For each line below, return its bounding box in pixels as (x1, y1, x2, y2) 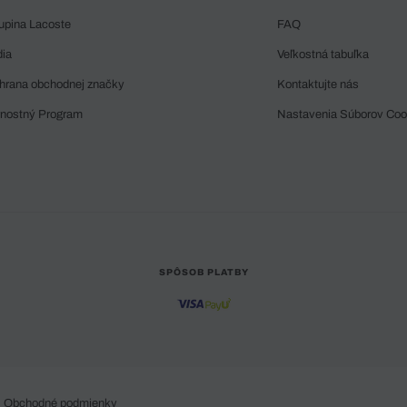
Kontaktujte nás (276, 77, 359, 91)
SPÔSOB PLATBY (158, 267, 249, 278)
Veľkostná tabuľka (276, 47, 369, 61)
